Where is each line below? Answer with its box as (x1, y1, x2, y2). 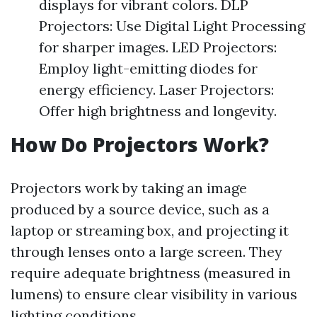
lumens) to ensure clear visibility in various (11, 285, 297, 303)
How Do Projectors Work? (11, 131, 269, 158)
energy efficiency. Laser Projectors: (39, 81, 274, 98)
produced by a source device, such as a (11, 200, 270, 218)
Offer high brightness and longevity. (39, 102, 277, 120)
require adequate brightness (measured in (11, 264, 291, 282)
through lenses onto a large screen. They (11, 243, 282, 260)
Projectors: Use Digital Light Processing (39, 17, 305, 35)
